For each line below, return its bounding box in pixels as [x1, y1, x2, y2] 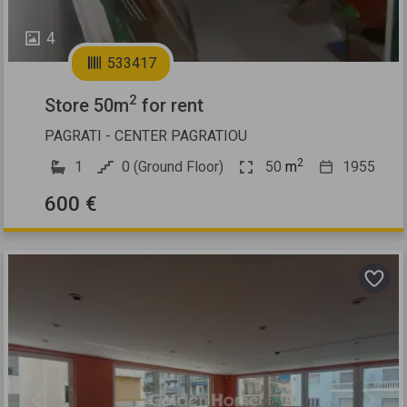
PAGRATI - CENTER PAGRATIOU [45, 126, 248, 144]
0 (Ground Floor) [122, 157, 224, 175]
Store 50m [45, 94, 130, 116]
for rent [137, 94, 204, 116]
